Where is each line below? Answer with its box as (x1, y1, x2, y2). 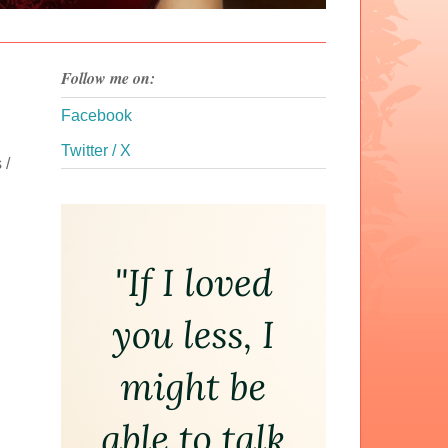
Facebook (61, 107, 132, 125)
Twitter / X (61, 142, 131, 160)
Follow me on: (61, 67, 155, 90)
